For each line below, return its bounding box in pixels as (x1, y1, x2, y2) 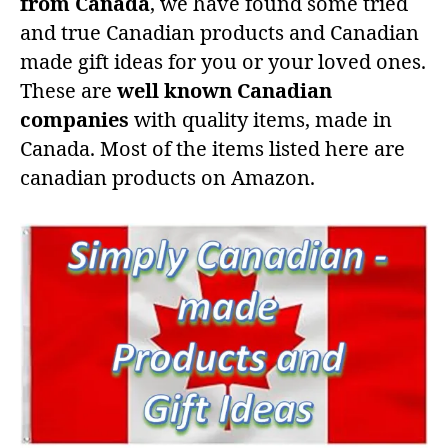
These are (20, 78, 117, 104)
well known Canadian (117, 78, 332, 104)
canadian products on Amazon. (20, 165, 315, 191)
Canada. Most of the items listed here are (20, 136, 405, 162)
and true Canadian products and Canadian (20, 20, 419, 46)
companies (20, 107, 129, 133)
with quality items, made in (129, 107, 392, 133)
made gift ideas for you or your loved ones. (20, 49, 426, 75)
